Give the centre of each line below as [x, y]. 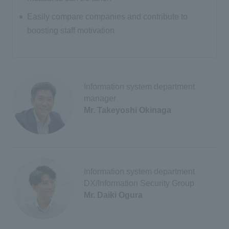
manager [100, 99]
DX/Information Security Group [139, 184]
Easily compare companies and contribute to [108, 17]
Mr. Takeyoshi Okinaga [127, 110]
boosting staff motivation [71, 31]
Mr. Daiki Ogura [113, 195]
